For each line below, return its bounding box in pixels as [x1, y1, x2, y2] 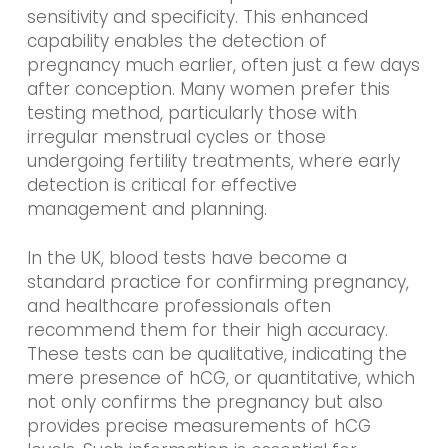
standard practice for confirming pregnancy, [26, 270, 409, 295]
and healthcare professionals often [26, 294, 331, 319]
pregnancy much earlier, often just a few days [26, 52, 420, 77]
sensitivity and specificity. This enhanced [26, 4, 368, 29]
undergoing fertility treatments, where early [26, 148, 400, 173]
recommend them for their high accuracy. [26, 318, 388, 343]
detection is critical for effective [26, 172, 297, 197]
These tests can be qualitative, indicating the [26, 342, 407, 367]
